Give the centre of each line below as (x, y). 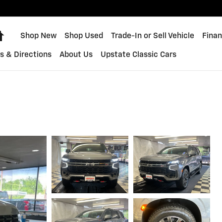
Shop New (39, 36)
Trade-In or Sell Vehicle (153, 36)
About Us (76, 55)
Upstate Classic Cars (139, 55)
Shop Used (84, 36)
